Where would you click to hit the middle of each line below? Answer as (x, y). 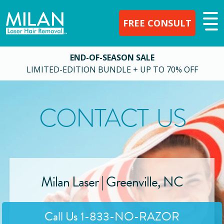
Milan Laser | (73, 182)
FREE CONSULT (157, 23)
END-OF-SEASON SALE (112, 57)
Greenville (132, 182)
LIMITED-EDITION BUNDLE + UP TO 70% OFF (112, 69)
